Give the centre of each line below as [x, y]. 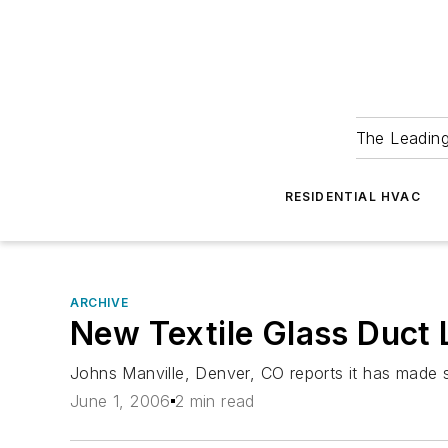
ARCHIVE [99, 302]
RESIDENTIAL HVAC [352, 196]
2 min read [214, 401]
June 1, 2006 [120, 401]
